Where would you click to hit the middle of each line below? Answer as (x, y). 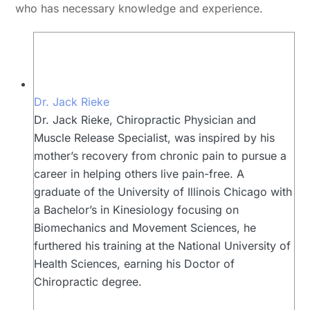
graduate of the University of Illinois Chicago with (163, 192)
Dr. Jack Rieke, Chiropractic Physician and (145, 120)
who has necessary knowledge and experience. (139, 9)
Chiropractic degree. (88, 282)
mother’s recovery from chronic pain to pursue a (160, 156)
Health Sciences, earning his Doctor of (134, 264)
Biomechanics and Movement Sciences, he (145, 228)
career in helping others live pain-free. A (139, 174)
